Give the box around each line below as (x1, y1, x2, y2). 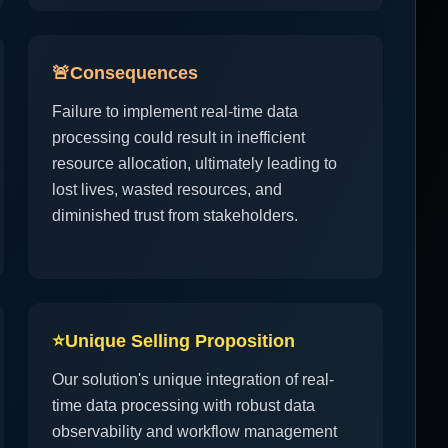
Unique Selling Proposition (65, 331, 295, 351)
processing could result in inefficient (52, 129, 305, 146)
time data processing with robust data (52, 397, 315, 414)
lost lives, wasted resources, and (52, 181, 282, 198)
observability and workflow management (52, 423, 337, 440)
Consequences (70, 63, 198, 83)
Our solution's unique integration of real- (52, 371, 334, 388)
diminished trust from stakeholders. (52, 207, 298, 224)
